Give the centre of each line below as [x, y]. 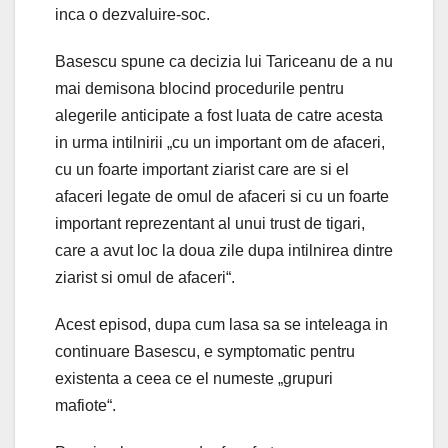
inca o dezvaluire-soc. [132, 14]
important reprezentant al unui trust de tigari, [210, 223]
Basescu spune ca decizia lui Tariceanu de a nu [224, 61]
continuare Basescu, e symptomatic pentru [205, 351]
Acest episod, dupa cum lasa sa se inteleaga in [221, 324]
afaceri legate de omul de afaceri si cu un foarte [222, 196]
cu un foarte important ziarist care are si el [202, 169]
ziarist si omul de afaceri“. [145, 277]
